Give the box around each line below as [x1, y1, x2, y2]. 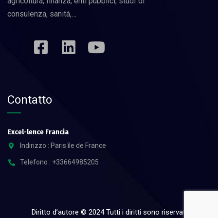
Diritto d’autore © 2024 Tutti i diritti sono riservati [31, 208, 187, 217]
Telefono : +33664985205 [19, 158, 99, 166]
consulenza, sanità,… [7, 9, 76, 19]
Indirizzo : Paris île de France [19, 142, 106, 150]
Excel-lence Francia [7, 128, 69, 137]
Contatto [7, 93, 52, 107]
